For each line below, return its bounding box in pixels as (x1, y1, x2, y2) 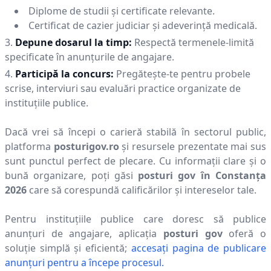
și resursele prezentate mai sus (119, 140, 267, 153)
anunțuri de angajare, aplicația (5, 227, 163, 240)
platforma (5, 140, 51, 153)
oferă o (222, 227, 267, 240)
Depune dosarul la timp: (15, 36, 132, 49)
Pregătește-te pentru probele (116, 67, 250, 80)
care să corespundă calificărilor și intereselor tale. (29, 183, 256, 197)
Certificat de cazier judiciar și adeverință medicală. (28, 19, 257, 32)
